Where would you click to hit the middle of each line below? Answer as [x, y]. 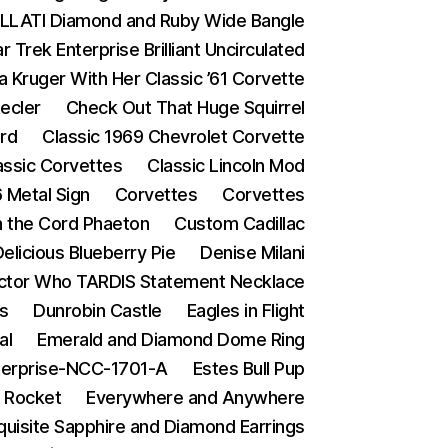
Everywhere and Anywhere [195, 397]
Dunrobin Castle [97, 310]
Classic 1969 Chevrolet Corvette [173, 136]
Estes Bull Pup [248, 368]
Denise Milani [252, 252]
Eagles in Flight [245, 310]
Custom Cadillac [239, 223]
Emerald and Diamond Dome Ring [171, 339]
